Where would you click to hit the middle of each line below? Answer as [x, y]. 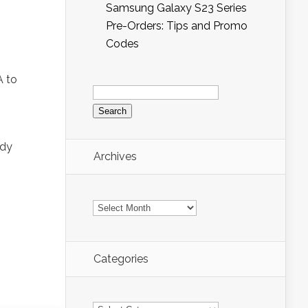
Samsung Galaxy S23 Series [176, 8]
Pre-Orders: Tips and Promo [177, 26]
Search [110, 85]
